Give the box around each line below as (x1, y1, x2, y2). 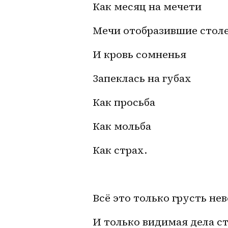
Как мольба (93, 119, 151, 133)
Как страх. (93, 142, 147, 157)
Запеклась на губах (93, 71, 191, 85)
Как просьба (93, 95, 155, 109)
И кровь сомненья (93, 47, 186, 62)
